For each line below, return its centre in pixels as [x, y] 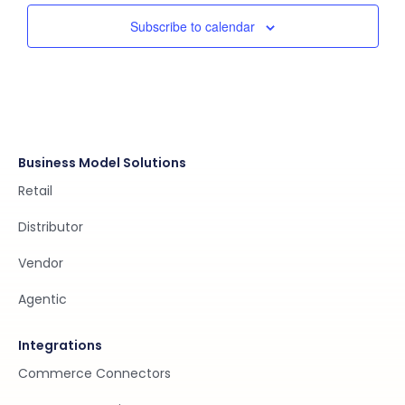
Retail [35, 190]
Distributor [51, 226]
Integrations [60, 345]
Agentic [42, 299]
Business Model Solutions [102, 162]
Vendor [41, 263]
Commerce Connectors [94, 373]
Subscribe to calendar [193, 26]
